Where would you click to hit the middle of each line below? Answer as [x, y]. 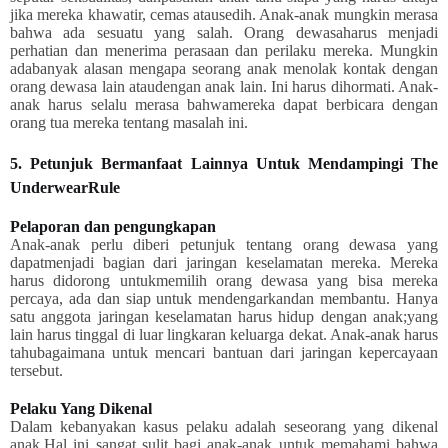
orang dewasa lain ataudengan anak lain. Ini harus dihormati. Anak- [224, 86]
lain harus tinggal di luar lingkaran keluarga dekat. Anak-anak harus [224, 334]
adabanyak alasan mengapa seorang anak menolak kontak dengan [224, 68]
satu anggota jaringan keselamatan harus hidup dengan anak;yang [224, 316]
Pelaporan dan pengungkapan [115, 226]
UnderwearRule [67, 187]
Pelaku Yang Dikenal [83, 408]
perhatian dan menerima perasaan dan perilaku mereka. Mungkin [224, 50]
